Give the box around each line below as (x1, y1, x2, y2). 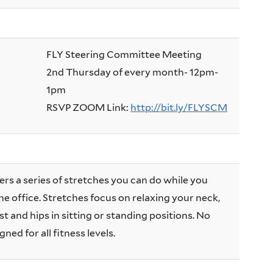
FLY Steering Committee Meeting (46, 49, 202, 61)
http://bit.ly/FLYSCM (130, 102, 227, 114)
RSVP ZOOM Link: (46, 102, 130, 114)
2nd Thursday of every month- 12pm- (46, 66, 218, 79)
